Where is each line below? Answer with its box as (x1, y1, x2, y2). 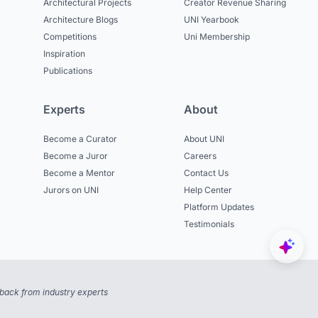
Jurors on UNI (43, 185, 99, 196)
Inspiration (43, 48, 86, 60)
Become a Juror (43, 150, 109, 162)
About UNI (183, 133, 224, 145)
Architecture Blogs (43, 14, 119, 26)
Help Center (183, 185, 232, 196)
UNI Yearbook (183, 14, 239, 26)
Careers (183, 150, 216, 162)
